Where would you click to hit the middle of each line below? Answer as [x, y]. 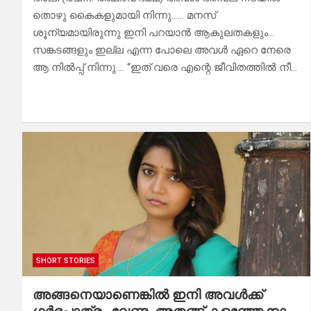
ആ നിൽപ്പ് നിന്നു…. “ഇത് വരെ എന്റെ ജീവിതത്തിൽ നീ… [165, 68]
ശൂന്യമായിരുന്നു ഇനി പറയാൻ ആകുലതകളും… [153, 33]
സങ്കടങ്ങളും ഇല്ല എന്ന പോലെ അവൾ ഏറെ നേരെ [162, 50]
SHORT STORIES [66, 260]
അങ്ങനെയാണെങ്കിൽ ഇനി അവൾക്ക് [148, 294]
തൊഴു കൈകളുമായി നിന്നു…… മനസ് [124, 16]
